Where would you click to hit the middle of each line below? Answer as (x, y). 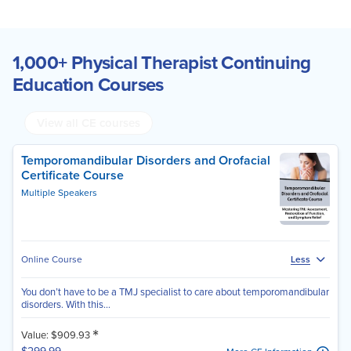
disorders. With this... (66, 305)
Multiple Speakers (59, 193)
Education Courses (88, 85)
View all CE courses (89, 123)
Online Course (52, 259)
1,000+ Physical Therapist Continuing (162, 63)
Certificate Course (72, 175)
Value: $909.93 (57, 335)
